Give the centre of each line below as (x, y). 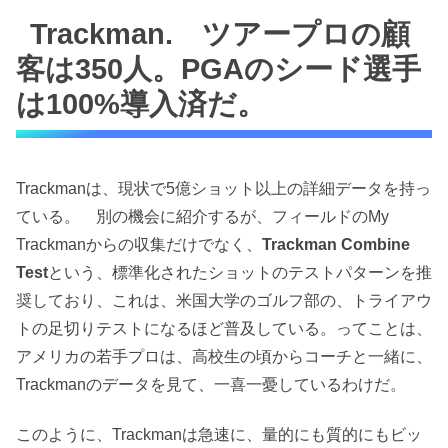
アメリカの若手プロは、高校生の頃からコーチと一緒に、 (224, 356)
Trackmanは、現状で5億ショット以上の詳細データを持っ (223, 188)
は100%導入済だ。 (141, 103)
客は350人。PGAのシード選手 (218, 68)
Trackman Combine (336, 244)
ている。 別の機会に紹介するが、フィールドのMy (202, 216)
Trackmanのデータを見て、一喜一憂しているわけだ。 (211, 384)
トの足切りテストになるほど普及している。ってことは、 (224, 328)
